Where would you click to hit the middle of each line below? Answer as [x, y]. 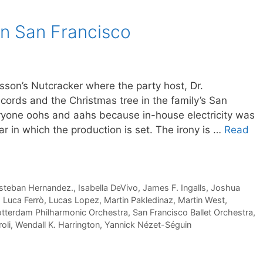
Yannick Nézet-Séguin [148, 225]
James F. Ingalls [174, 188]
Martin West [201, 200]
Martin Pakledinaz [139, 200]
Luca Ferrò [23, 200]
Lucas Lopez [74, 200]
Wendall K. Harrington [58, 225]
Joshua [225, 188]
